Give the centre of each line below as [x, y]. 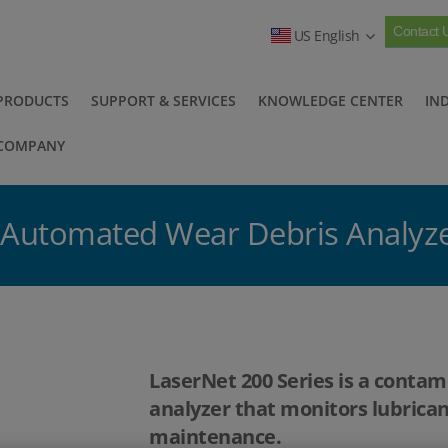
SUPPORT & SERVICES [163, 100]
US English [326, 35]
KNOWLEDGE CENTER [330, 100]
